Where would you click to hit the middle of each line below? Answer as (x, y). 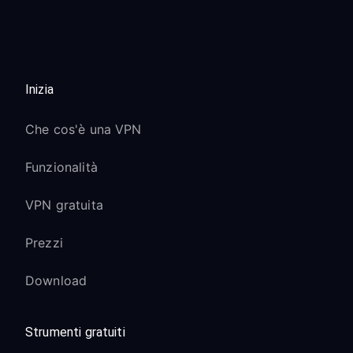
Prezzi (44, 243)
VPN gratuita (64, 205)
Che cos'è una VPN (84, 129)
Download (56, 281)
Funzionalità (61, 167)
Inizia (39, 89)
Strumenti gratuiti (75, 332)
